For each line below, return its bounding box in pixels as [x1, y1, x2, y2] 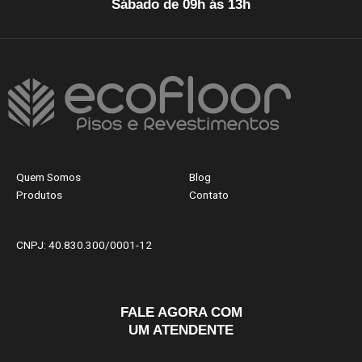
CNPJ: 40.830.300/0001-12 [16, 238, 152, 251]
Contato [189, 188, 229, 201]
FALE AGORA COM [120, 305, 242, 320]
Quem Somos [16, 170, 81, 183]
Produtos [16, 188, 62, 201]
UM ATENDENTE [128, 322, 234, 338]
